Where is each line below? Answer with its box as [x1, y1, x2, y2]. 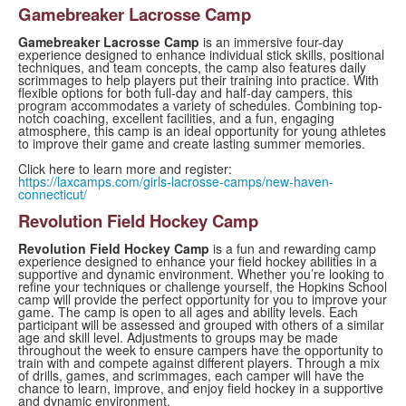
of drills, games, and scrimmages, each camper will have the [18, 366, 364, 385]
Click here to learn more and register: [18, 159, 232, 179]
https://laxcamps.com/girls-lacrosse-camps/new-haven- [18, 172, 333, 191]
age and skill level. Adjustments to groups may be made [18, 328, 338, 347]
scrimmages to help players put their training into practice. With [18, 71, 379, 90]
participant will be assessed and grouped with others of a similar [18, 315, 384, 334]
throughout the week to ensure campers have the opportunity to [18, 341, 383, 360]
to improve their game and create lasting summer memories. [18, 134, 365, 153]
